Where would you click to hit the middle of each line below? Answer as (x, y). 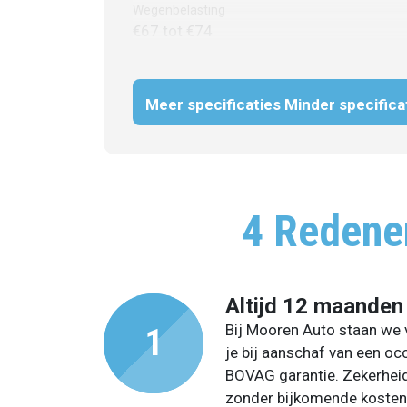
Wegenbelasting (179, 10)
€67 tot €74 (173, 30)
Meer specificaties (213, 104)
